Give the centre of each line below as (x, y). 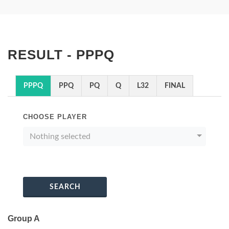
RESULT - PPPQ (61, 55)
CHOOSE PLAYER (55, 117)
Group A (24, 219)
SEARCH (65, 187)
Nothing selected (60, 136)
